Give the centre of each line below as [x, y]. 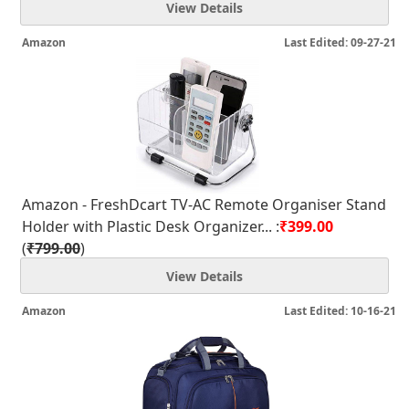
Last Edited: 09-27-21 [340, 42]
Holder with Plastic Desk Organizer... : [151, 226]
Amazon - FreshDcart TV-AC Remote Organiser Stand [204, 204]
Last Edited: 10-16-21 [340, 311]
